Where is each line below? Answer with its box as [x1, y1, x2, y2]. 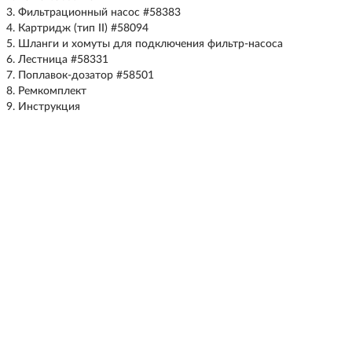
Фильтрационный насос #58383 [17, 7, 181, 18]
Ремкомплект [17, 86, 86, 97]
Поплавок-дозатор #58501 [17, 70, 154, 81]
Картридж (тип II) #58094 [17, 23, 148, 34]
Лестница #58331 [17, 54, 108, 65]
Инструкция [17, 101, 80, 112]
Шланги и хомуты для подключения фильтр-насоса [17, 38, 283, 49]
